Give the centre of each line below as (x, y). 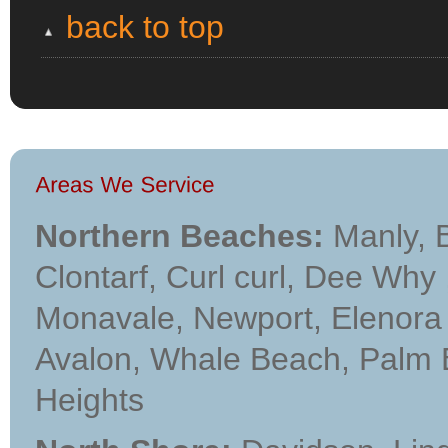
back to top (145, 27)
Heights (89, 400)
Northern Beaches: (179, 236)
